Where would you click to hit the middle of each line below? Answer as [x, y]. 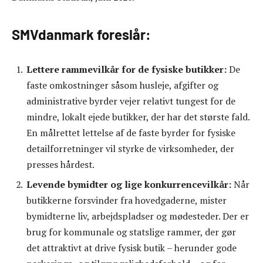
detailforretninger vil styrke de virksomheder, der [130, 148]
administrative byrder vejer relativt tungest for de [131, 101]
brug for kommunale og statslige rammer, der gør [131, 232]
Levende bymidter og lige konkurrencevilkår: [130, 184]
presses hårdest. [60, 164]
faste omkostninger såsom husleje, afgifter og [122, 85]
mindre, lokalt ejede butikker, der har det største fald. [138, 117]
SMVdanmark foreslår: [81, 34]
